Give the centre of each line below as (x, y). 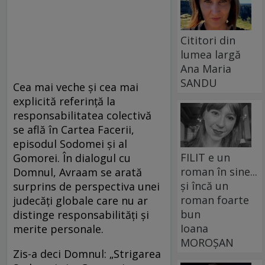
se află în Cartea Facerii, (74, 130)
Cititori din (208, 40)
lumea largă (211, 54)
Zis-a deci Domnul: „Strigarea (87, 254)
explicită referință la (64, 101)
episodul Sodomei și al (70, 144)
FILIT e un (206, 157)
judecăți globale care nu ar (80, 201)
